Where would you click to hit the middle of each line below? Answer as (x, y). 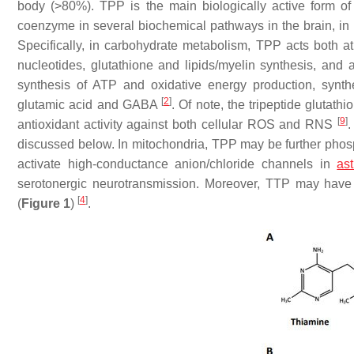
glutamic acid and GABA (90, 105)
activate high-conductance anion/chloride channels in (177, 164)
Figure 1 (46, 203)
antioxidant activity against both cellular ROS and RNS (177, 124)
